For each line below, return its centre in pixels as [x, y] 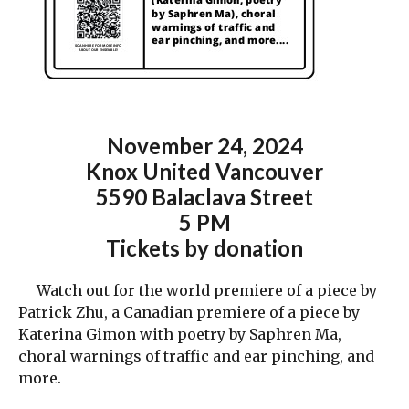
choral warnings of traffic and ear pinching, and [196, 356]
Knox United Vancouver [204, 171]
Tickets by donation [204, 247]
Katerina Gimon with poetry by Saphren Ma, [180, 334]
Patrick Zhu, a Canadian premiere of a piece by [189, 312]
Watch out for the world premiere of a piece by [198, 290]
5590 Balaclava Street [204, 196]
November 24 [174, 145]
